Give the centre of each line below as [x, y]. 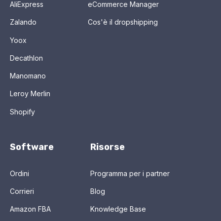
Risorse [108, 147]
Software [32, 147]
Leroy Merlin [30, 94]
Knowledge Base [118, 209]
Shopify [22, 111]
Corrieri [22, 191]
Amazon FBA [30, 209]
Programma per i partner [130, 173]
